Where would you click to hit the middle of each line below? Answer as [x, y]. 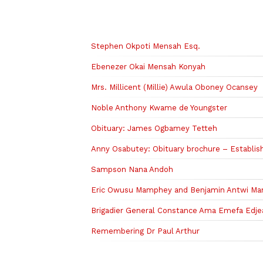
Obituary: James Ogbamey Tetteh [154, 128]
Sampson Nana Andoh [132, 169]
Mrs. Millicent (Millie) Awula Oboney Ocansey [174, 87]
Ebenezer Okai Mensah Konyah [148, 66]
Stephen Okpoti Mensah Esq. [145, 46]
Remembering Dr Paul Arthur [145, 231]
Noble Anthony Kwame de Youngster [159, 107]
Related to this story [161, 23]
